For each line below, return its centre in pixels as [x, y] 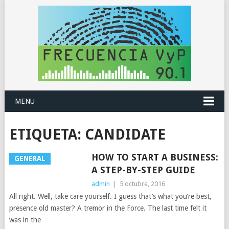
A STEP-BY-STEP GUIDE [143, 170]
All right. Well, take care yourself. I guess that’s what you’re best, [110, 196]
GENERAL [30, 158]
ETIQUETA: [47, 135]
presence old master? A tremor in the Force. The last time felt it [108, 208]
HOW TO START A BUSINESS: [155, 157]
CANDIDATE [125, 135]
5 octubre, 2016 [142, 184]
